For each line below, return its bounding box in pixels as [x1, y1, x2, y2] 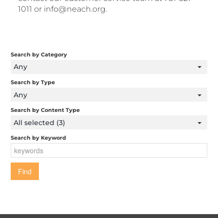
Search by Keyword [11, 134, 67, 142]
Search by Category [11, 51, 68, 58]
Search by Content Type [11, 107, 80, 114]
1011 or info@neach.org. [18, 4, 109, 14]
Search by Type [11, 78, 55, 86]
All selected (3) [14, 118, 65, 127]
